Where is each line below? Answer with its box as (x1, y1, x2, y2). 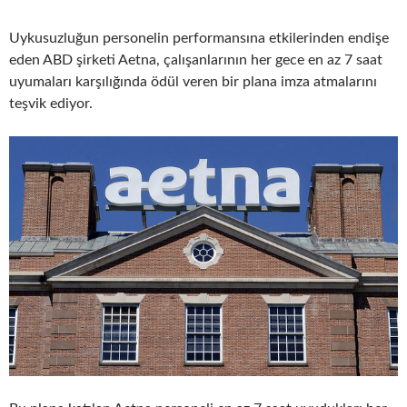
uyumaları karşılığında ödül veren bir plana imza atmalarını (9, 74, 377, 89)
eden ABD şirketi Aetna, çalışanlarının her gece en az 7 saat (9, 53, 382, 67)
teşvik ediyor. (9, 96, 93, 111)
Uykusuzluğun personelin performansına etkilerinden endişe (9, 31, 389, 45)
